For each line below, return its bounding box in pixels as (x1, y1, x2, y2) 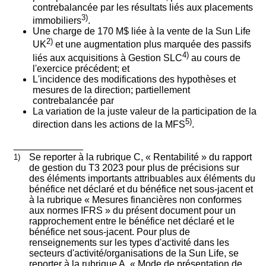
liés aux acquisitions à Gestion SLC (33, 52, 182, 63)
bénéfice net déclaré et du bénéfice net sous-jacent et (28, 184, 253, 195)
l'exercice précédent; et (33, 63, 129, 74)
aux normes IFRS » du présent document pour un (28, 205, 236, 216)
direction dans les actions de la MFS (33, 119, 185, 130)
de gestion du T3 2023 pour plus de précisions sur (28, 163, 239, 173)
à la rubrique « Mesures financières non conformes (28, 195, 242, 205)
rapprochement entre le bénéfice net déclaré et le (28, 216, 235, 227)
